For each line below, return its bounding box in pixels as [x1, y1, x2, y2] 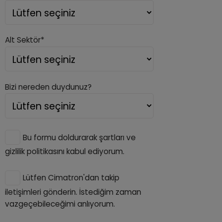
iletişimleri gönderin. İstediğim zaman [5, 186, 142, 197]
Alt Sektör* [5, 35, 45, 46]
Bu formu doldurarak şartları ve [22, 132, 136, 143]
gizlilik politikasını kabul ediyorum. [5, 146, 125, 157]
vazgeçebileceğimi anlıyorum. [5, 198, 115, 209]
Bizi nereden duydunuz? [5, 81, 92, 92]
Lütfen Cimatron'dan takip [22, 172, 119, 183]
